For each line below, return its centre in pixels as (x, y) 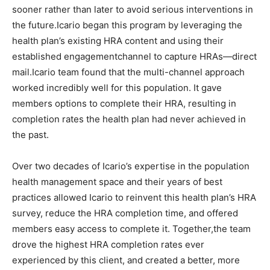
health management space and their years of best (117, 182)
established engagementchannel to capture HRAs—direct (134, 56)
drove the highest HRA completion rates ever (108, 244)
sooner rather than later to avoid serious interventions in (133, 9)
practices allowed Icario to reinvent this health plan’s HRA (134, 197)
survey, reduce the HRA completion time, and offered (125, 213)
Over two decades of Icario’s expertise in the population (131, 166)
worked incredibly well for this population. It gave (117, 88)
